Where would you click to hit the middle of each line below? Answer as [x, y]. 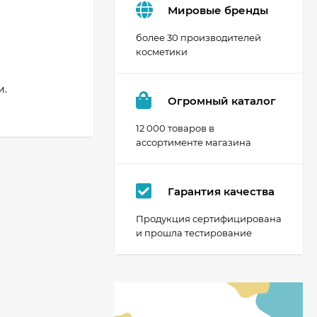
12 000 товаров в [175, 128]
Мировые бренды [218, 10]
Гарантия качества [221, 191]
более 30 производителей [198, 38]
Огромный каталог [222, 100]
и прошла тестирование [194, 233]
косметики [162, 52]
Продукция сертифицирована [209, 219]
